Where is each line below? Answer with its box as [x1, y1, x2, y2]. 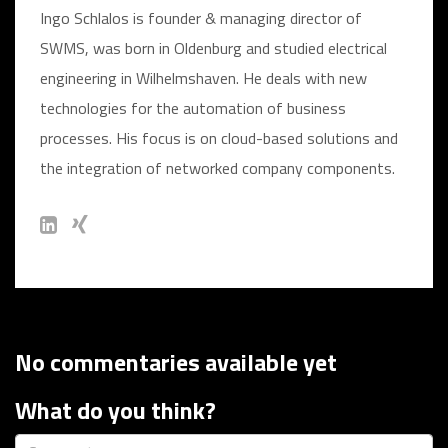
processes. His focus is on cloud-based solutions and [40, 126, 398, 150]
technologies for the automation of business [40, 96, 346, 120]
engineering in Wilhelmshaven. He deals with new [40, 66, 367, 90]
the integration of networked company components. [40, 156, 395, 180]
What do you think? [15, 392, 216, 428]
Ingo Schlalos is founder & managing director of [40, 6, 362, 30]
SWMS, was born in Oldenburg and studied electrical [40, 36, 387, 60]
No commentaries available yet [15, 344, 337, 380]
